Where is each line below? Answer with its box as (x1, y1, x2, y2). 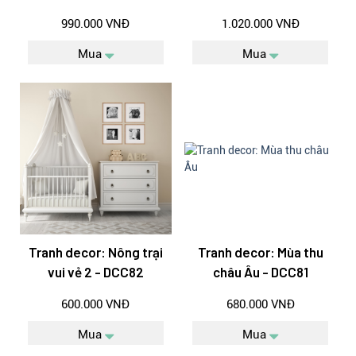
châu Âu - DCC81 (212, 264, 308, 281)
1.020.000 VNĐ (221, 17, 300, 32)
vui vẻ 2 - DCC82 (47, 264, 144, 281)
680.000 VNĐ (226, 297, 295, 312)
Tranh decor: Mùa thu (197, 244, 323, 261)
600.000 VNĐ (61, 297, 130, 312)
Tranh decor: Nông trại (28, 244, 163, 261)
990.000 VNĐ (61, 17, 130, 32)
